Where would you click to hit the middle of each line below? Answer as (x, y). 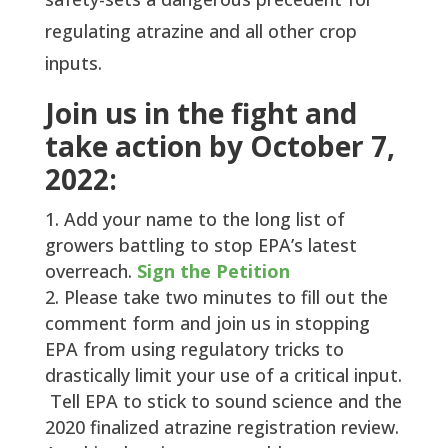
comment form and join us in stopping (207, 322)
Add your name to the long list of (204, 218)
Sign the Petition (213, 270)
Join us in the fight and (200, 112)
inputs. (78, 62)
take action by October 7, (219, 145)
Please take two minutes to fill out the (225, 296)
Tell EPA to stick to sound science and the (223, 400)
